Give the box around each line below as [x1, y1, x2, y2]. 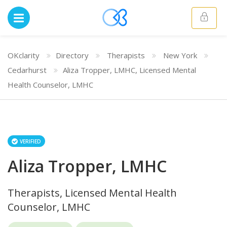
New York [163, 50, 197, 60]
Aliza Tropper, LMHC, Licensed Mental [63, 65, 196, 75]
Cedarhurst [8, 65, 47, 75]
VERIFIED [20, 138, 41, 145]
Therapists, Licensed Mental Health [8, 186, 177, 200]
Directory [56, 50, 89, 60]
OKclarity [8, 50, 40, 60]
